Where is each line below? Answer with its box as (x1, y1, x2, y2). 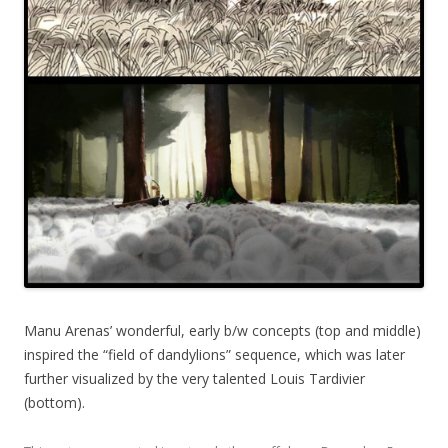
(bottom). (24, 393, 85, 413)
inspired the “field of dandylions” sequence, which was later (24, 345, 405, 365)
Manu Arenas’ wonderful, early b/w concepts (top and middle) (24, 321, 421, 341)
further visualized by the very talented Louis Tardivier (24, 369, 365, 389)
